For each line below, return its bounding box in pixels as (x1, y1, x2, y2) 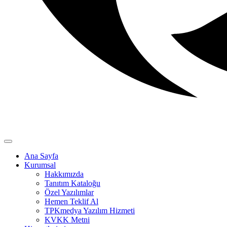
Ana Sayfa (24, 152, 58, 160)
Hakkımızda (45, 170, 84, 178)
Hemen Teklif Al (45, 197, 98, 206)
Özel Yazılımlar (45, 188, 94, 197)
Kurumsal (24, 161, 56, 169)
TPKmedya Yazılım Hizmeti (45, 206, 135, 215)
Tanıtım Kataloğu (45, 179, 100, 187)
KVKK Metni (45, 215, 90, 224)
